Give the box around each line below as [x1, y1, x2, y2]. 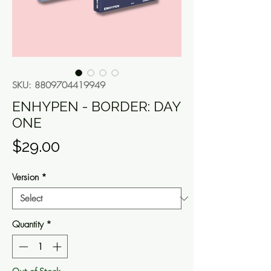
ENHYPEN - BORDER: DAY [12, 98, 180, 115]
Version [12, 171, 39, 184]
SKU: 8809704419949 [12, 79, 105, 92]
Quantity [12, 218, 44, 231]
